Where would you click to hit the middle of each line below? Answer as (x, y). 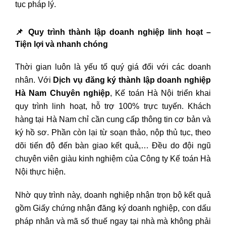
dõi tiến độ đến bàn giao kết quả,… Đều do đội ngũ (113, 146)
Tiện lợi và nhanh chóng (62, 44)
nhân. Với (34, 80)
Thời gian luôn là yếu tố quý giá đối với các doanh (113, 67)
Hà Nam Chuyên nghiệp (63, 93)
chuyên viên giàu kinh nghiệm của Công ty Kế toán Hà (113, 159)
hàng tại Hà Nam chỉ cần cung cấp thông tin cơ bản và (113, 120)
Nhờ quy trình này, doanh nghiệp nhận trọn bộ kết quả (113, 195)
